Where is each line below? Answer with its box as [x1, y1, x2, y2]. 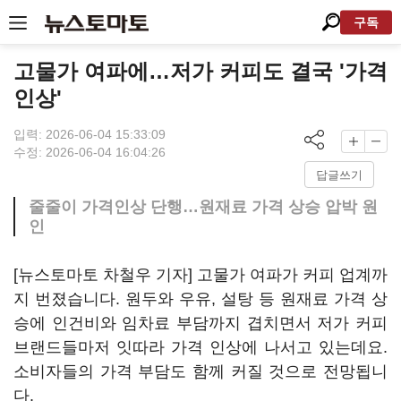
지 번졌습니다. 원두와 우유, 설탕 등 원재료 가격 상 [13, 290, 388, 308]
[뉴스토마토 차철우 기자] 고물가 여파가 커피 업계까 [13, 266, 388, 284]
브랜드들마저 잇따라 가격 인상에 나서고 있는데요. [13, 338, 388, 356]
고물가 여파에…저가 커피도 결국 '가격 [13, 59, 388, 83]
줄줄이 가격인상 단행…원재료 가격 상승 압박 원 [29, 198, 378, 216]
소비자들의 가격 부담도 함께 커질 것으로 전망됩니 [13, 363, 388, 380]
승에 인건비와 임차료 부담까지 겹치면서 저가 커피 [13, 314, 388, 332]
